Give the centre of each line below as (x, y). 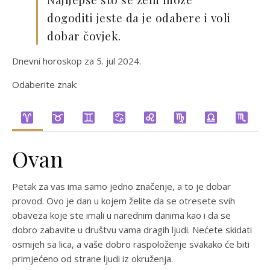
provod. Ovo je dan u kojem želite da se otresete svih (124, 201)
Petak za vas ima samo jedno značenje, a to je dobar (121, 186)
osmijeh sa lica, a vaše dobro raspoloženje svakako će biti (131, 244)
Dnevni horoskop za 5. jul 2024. (77, 61)
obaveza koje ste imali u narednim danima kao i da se (121, 215)
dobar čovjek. (84, 36)
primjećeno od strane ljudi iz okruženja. (93, 259)
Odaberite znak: (45, 84)
